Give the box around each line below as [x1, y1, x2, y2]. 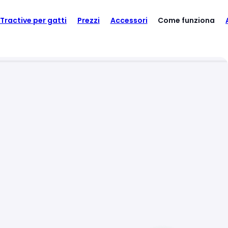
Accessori [110, 15, 148, 25]
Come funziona [158, 15, 215, 25]
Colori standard [126, 14, 191, 26]
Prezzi [77, 15, 100, 25]
